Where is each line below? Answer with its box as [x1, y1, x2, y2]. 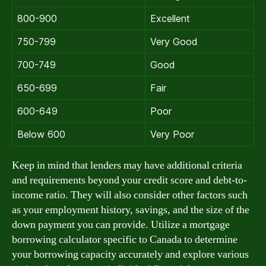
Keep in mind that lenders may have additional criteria [12, 158, 242, 172]
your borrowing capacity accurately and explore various [12, 247, 249, 261]
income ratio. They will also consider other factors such [12, 188, 248, 202]
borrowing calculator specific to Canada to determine [12, 232, 237, 246]
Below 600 [17, 128, 65, 140]
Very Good [150, 35, 198, 47]
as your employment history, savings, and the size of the [12, 202, 249, 217]
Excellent [150, 12, 190, 24]
